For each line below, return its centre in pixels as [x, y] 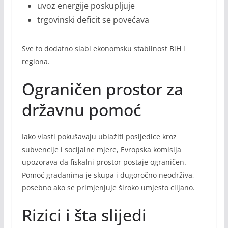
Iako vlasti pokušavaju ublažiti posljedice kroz [99, 137]
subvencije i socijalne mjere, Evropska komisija [101, 150]
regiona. [36, 62]
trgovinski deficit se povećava [93, 20]
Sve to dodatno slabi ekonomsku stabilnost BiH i [103, 49]
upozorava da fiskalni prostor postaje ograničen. [104, 162]
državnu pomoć [81, 110]
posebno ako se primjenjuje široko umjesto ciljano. [108, 188]
